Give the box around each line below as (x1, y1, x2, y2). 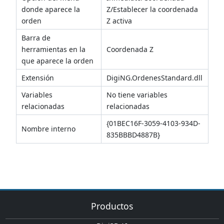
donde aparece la (21, 4, 80, 14)
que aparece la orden (21, 55, 93, 65)
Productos (91, 199, 133, 212)
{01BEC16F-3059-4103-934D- (106, 118, 200, 128)
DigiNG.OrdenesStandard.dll (106, 72, 202, 82)
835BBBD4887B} (106, 129, 160, 139)
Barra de (21, 32, 50, 42)
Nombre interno (21, 123, 75, 133)
